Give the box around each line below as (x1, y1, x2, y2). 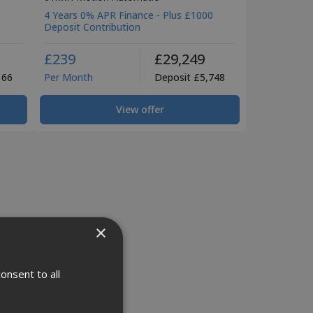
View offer (115, 102, 164, 116)
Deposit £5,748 (154, 70, 225, 84)
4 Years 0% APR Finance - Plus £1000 (44, 8, 213, 22)
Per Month (44, 70, 93, 84)
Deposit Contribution (44, 20, 140, 34)
